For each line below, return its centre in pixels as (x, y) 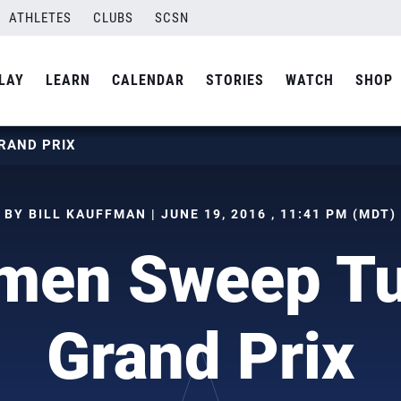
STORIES (235, 80)
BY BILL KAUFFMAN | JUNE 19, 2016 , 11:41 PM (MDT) (200, 214)
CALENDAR (148, 80)
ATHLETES (40, 18)
